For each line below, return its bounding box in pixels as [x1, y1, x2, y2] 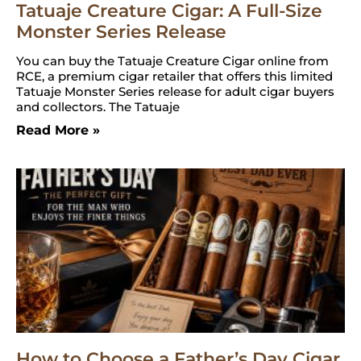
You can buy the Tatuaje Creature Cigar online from [16, 52, 329, 68]
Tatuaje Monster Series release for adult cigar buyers [16, 83, 334, 99]
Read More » [16, 122, 100, 138]
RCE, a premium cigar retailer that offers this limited [16, 68, 333, 84]
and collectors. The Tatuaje [16, 98, 180, 114]
